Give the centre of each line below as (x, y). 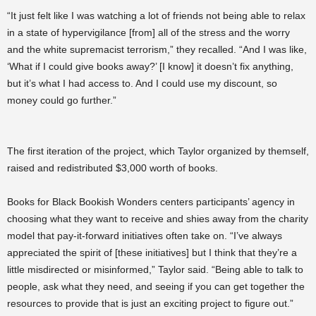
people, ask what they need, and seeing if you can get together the (156, 286)
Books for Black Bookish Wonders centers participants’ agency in (151, 202)
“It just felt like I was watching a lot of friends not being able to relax (156, 16)
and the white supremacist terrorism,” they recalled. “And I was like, (157, 49)
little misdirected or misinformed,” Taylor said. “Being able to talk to (155, 269)
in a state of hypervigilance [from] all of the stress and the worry (148, 32)
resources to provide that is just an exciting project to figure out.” (150, 303)
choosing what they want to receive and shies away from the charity (158, 219)
